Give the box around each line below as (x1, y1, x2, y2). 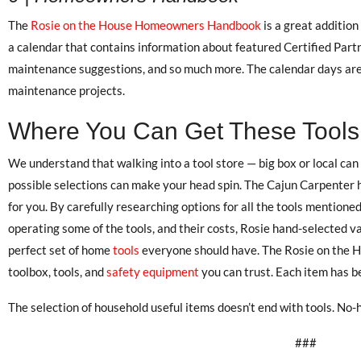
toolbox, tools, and (8, 263, 106, 279)
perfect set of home (8, 242, 113, 257)
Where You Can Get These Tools (8, 117, 359, 144)
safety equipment (106, 263, 199, 279)
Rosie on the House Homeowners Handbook (31, 17, 261, 32)
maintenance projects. (8, 82, 125, 98)
